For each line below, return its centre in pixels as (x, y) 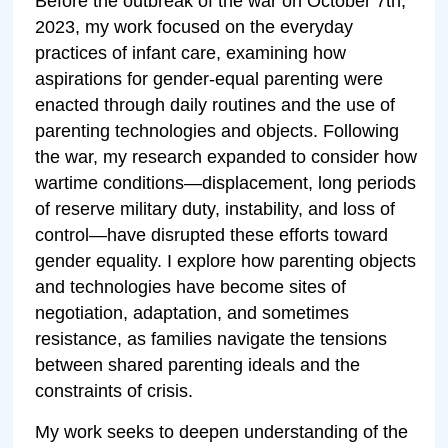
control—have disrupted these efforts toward (212, 234)
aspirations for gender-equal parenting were (209, 78)
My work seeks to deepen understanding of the (222, 431)
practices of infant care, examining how (191, 52)
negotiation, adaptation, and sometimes (192, 312)
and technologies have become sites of (191, 286)
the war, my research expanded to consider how (226, 156)
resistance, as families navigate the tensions (211, 338)
